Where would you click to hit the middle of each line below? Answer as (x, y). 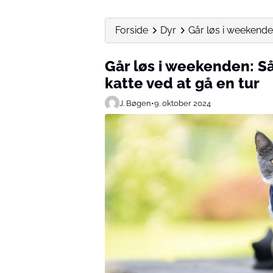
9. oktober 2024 (183, 103)
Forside (132, 30)
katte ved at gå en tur (182, 83)
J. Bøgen (135, 103)
